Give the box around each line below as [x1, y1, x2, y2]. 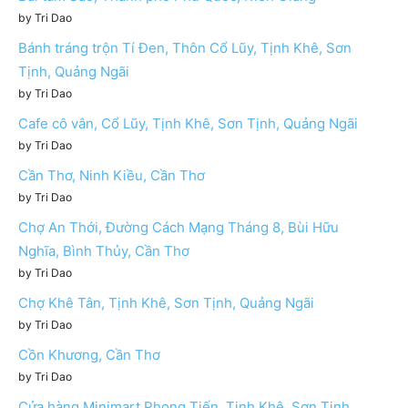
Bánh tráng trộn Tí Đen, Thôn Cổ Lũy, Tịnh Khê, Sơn [18, 39, 352, 57]
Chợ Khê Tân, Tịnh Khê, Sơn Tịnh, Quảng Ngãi [18, 294, 314, 312]
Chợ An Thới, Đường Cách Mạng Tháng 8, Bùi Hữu [18, 219, 339, 237]
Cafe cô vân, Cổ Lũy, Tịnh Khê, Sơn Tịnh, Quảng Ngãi [18, 115, 358, 133]
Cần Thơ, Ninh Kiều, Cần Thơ [18, 167, 205, 185]
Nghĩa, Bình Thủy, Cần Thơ [18, 242, 189, 260]
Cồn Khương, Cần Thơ [18, 346, 160, 364]
